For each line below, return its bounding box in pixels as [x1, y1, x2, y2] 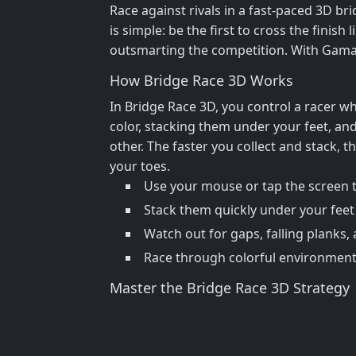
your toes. [110, 157, 170, 175]
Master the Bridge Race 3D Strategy [110, 277, 350, 297]
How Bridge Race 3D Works [110, 70, 293, 90]
